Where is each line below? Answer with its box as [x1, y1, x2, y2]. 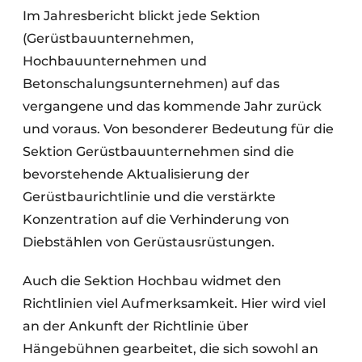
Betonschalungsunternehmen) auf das [23, 76, 280, 91]
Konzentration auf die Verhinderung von [23, 212, 289, 227]
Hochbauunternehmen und [23, 53, 207, 69]
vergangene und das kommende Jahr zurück [23, 99, 322, 114]
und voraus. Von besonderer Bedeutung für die [23, 121, 334, 137]
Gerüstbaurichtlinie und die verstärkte [23, 189, 276, 204]
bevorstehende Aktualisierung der [23, 166, 250, 182]
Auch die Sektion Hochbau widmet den [23, 273, 281, 288]
